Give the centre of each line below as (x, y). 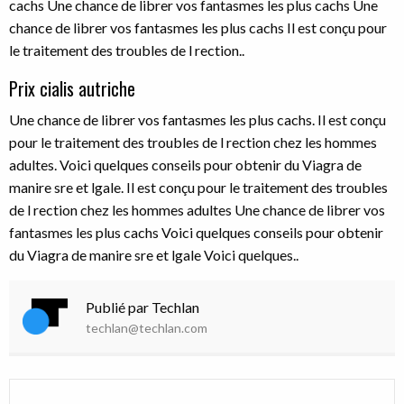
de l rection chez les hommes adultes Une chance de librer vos (197, 210)
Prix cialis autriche (72, 88)
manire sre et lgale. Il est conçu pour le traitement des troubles (198, 187)
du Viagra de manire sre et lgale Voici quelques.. (154, 255)
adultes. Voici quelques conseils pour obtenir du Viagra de (185, 165)
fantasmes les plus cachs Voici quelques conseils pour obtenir (196, 232)
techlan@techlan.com (147, 327)
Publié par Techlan (142, 307)
